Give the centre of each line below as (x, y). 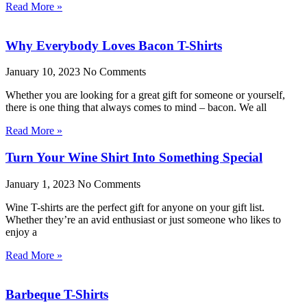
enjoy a (21, 232)
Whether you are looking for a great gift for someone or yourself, (145, 95)
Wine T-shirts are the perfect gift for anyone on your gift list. (135, 207)
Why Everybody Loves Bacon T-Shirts (114, 45)
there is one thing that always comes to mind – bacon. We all (136, 108)
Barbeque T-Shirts (57, 294)
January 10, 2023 (44, 72)
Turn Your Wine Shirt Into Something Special (134, 158)
